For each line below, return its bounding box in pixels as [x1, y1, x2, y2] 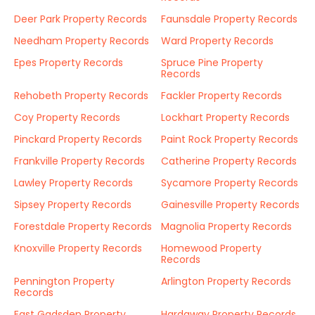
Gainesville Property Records [161, 198, 300, 212]
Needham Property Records [14, 34, 149, 48]
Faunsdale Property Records [161, 12, 297, 26]
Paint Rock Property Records [161, 132, 298, 146]
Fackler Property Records [161, 89, 282, 103]
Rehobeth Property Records [14, 89, 148, 103]
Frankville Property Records [14, 154, 145, 168]
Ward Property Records [161, 34, 274, 48]
